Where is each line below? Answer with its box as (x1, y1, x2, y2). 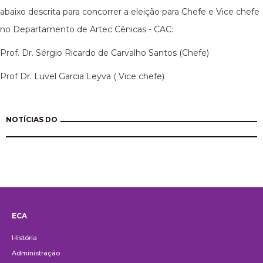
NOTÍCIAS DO (6, 115, 58, 124)
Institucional (9, 218, 103, 236)
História (12, 234, 37, 242)
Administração (12, 249, 60, 257)
